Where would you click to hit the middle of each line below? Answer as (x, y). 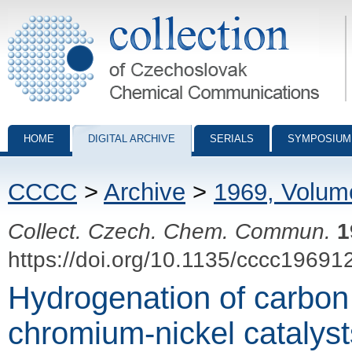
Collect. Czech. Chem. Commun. (169, 231)
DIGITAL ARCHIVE (132, 139)
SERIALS (232, 139)
